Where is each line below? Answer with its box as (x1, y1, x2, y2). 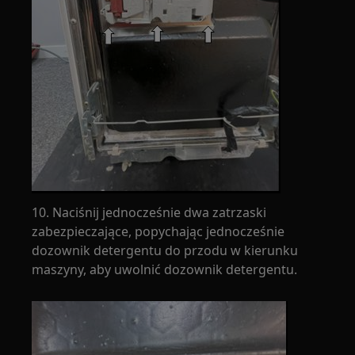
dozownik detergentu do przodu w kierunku (32, 241, 299, 259)
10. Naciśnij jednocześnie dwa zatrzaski (32, 203, 267, 221)
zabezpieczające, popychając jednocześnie (32, 222, 285, 240)
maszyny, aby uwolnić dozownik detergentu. (32, 260, 298, 278)
